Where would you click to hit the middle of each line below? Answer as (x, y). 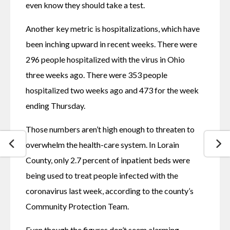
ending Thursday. (55, 105)
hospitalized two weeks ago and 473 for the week (112, 90)
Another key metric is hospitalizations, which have (113, 28)
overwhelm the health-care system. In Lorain (102, 144)
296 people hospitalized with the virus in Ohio (105, 59)
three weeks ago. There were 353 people (97, 74)
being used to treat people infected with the (102, 175)
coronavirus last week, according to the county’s (110, 190)
